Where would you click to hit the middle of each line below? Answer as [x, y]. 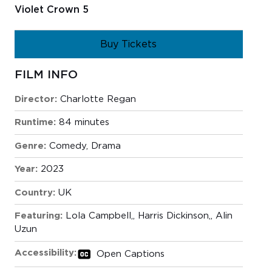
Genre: [30, 146]
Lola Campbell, [99, 216]
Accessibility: [45, 253]
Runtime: [35, 123]
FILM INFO [46, 75]
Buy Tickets [129, 44]
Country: [35, 192]
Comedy [67, 146]
